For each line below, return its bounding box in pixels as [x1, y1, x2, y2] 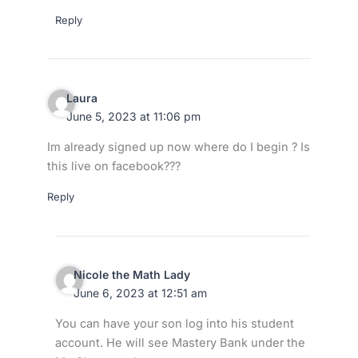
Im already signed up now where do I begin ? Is [46, 139, 310, 154]
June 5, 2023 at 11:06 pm [66, 109, 201, 123]
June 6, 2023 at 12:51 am [74, 286, 208, 300]
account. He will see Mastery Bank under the [54, 335, 305, 350]
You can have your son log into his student [54, 316, 294, 331]
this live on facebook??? [46, 158, 181, 173]
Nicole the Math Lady [74, 268, 191, 282]
